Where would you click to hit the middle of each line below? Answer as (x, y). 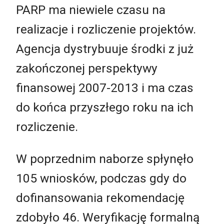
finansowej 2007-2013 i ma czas (105, 88)
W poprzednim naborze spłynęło (105, 158)
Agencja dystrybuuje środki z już (105, 49)
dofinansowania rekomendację (100, 197)
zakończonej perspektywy (87, 68)
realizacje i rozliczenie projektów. (106, 29)
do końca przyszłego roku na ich (105, 107)
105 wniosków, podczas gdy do (101, 178)
